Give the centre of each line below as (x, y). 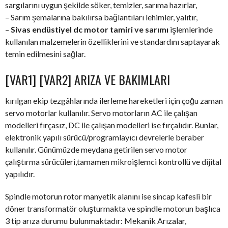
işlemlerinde (191, 30)
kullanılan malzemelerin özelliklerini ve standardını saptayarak (112, 42)
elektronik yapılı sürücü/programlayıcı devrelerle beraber (105, 137)
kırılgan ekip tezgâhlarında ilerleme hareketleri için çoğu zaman (114, 101)
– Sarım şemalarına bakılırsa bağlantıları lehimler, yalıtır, (101, 17)
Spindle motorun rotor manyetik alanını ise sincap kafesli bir (108, 196)
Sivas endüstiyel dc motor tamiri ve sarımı (90, 30)
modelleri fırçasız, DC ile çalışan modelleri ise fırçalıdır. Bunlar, (112, 125)
